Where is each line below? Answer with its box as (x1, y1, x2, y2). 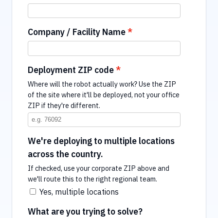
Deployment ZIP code (28, 64, 114, 75)
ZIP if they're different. (28, 100, 100, 110)
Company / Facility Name (28, 26, 126, 38)
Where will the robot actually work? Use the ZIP (28, 79, 176, 89)
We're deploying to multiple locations (28, 135, 175, 146)
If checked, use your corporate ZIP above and (28, 163, 169, 173)
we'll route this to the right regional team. (28, 174, 157, 183)
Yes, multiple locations (39, 186, 119, 197)
